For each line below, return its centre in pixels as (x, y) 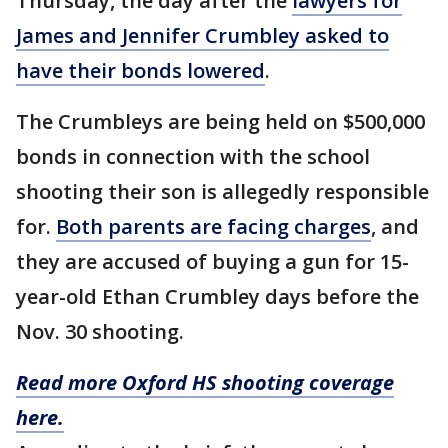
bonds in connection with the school (193, 156)
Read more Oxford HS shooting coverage (205, 382)
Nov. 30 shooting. (100, 331)
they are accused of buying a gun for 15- (212, 261)
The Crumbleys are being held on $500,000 (220, 121)
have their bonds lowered (140, 70)
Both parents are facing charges (213, 226)
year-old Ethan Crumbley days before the (217, 296)
